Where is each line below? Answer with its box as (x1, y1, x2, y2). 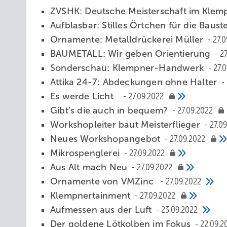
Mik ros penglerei (50, 148, 123, 158)
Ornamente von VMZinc (50, 176, 159, 186)
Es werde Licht (50, 91, 122, 101)
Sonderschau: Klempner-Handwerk (50, 63, 207, 73)
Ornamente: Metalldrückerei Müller (50, 34, 206, 45)
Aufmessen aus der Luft (50, 205, 155, 215)
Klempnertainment (50, 191, 133, 201)
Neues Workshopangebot (50, 134, 163, 144)
